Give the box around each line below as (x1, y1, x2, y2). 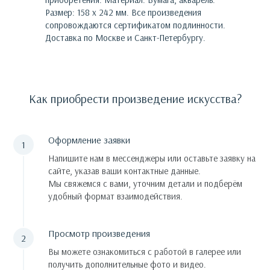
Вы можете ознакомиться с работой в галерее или (48, 246, 241, 258)
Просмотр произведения (48, 227, 150, 240)
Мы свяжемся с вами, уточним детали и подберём (48, 178, 242, 190)
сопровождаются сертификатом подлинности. (45, 19, 225, 31)
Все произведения (129, 7, 201, 19)
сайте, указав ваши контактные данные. (48, 165, 201, 177)
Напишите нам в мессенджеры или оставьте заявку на (48, 152, 256, 165)
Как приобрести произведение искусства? (28, 91, 242, 107)
